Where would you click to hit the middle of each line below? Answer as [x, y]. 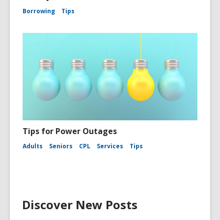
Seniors [61, 146]
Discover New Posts [80, 205]
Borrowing [39, 11]
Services [110, 146]
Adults [33, 146]
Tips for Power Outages [70, 131]
